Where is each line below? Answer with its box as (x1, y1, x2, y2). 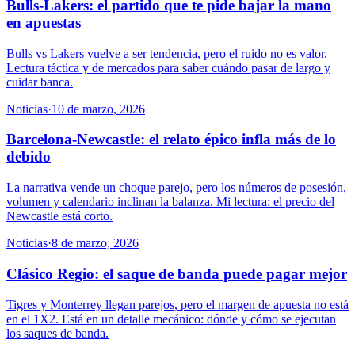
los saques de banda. (6, 326, 109, 340)
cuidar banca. (6, 74, 73, 89)
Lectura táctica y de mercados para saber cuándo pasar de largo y (6, 60, 330, 74)
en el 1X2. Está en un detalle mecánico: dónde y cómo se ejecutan (6, 311, 336, 326)
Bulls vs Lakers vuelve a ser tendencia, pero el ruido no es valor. (6, 46, 327, 60)
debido (6, 148, 51, 166)
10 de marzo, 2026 (52, 101, 145, 116)
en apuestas (6, 13, 81, 31)
